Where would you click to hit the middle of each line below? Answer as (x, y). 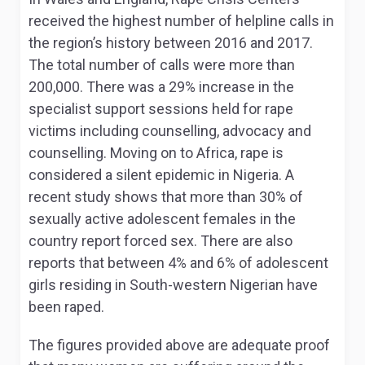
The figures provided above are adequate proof (179, 345)
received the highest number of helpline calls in (181, 21)
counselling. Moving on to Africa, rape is (156, 153)
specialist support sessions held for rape (161, 109)
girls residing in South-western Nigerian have (173, 285)
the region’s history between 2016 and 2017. (171, 43)
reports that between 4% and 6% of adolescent (178, 263)
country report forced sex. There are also (161, 241)
